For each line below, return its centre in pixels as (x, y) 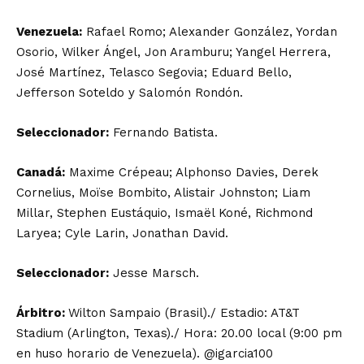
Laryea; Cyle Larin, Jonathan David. (122, 233)
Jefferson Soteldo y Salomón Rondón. (130, 93)
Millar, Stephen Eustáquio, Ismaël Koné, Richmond (165, 213)
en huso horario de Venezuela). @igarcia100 (145, 353)
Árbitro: (42, 313)
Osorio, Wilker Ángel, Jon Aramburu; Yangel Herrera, (173, 52)
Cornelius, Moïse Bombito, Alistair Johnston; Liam (163, 193)
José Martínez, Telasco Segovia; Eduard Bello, (154, 72)
